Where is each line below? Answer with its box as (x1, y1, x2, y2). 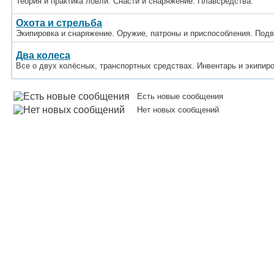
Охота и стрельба (16, 18, 102, 28)
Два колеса (16, 50, 70, 61)
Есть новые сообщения (132, 92, 223, 101)
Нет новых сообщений (132, 105, 219, 114)
